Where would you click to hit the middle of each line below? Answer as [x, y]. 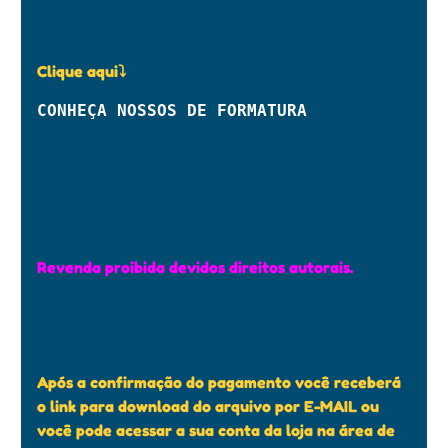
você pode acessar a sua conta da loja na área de [216, 429]
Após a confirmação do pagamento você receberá [219, 381]
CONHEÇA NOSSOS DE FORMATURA [172, 111]
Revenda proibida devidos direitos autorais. [195, 266]
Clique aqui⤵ [81, 71]
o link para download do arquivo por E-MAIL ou [208, 405]
